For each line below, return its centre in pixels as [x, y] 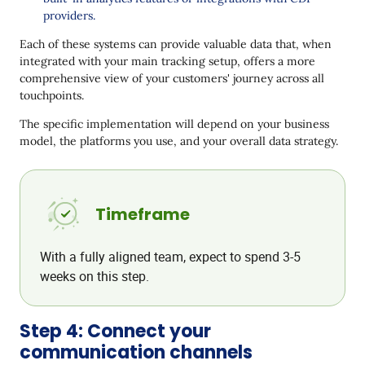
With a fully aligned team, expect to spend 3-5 [170, 256]
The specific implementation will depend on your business [174, 123]
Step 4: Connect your [115, 331]
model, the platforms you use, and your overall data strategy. [179, 141]
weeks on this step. [95, 276]
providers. [69, 15]
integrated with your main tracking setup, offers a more [167, 61]
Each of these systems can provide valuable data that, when [176, 44]
